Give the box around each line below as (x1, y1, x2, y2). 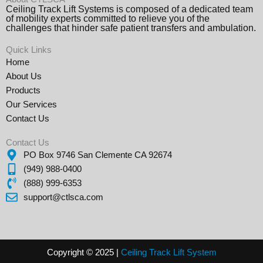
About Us (6, 72, 42, 82)
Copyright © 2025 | (46, 248, 121, 258)
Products (6, 86, 41, 96)
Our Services (6, 100, 57, 110)
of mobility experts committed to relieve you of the (6, 14, 210, 24)
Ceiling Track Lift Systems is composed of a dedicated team (6, 4, 253, 15)
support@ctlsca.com (23, 193, 103, 203)
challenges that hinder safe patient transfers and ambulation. (6, 23, 256, 33)
